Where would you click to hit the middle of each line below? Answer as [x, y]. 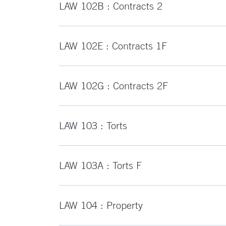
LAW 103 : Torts [93, 125]
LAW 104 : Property [101, 205]
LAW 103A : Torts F [100, 165]
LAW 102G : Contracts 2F [114, 86]
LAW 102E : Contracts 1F [113, 46]
